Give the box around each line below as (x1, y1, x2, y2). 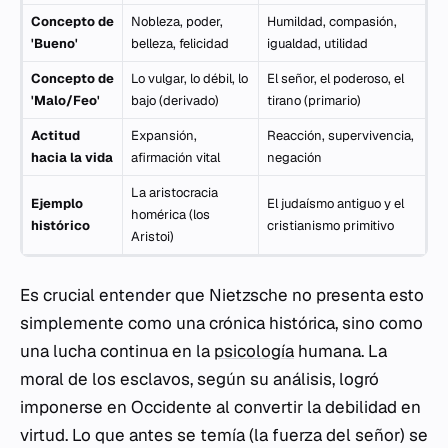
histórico (31, 217, 90, 234)
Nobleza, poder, (131, 13, 223, 30)
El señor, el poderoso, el (267, 70, 404, 87)
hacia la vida (31, 149, 113, 166)
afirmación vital (131, 149, 220, 166)
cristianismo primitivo (267, 217, 394, 234)
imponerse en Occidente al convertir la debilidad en (20, 396, 421, 418)
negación (267, 149, 322, 166)
